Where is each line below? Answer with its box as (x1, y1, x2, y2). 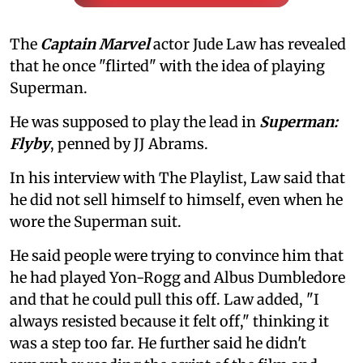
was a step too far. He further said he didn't (10, 333, 306, 352)
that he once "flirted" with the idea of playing (10, 56, 325, 75)
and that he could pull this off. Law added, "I (10, 289, 319, 309)
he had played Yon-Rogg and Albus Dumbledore (10, 267, 345, 287)
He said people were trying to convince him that (10, 246, 344, 265)
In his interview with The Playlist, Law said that (10, 168, 345, 187)
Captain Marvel (41, 34, 150, 53)
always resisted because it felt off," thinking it (10, 311, 329, 331)
